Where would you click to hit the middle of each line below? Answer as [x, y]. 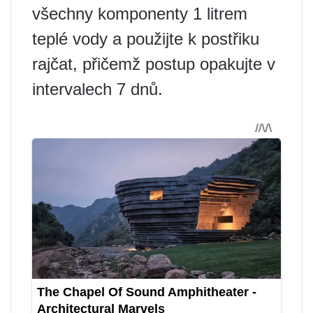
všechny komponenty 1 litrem [140, 13]
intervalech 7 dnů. [97, 89]
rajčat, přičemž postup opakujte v [154, 64]
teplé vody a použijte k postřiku [146, 38]
